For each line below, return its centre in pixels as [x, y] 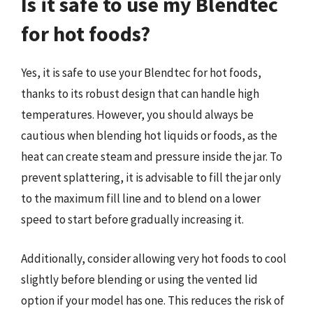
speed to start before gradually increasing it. [132, 219]
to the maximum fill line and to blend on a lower [141, 198]
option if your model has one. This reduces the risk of [153, 300]
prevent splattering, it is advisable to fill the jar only [151, 177]
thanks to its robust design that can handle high [140, 94]
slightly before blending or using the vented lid [139, 279]
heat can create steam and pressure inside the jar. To [152, 156]
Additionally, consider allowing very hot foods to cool [154, 258]
